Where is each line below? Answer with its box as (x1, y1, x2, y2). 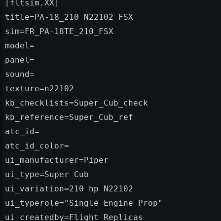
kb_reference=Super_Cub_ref (5, 112, 133, 122)
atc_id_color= (5, 141, 69, 150)
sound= (5, 69, 35, 79)
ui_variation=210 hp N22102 (5, 184, 133, 193)
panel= (5, 55, 35, 65)
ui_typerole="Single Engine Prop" (5, 198, 163, 208)
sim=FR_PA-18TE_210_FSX (5, 26, 113, 36)
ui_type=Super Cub (5, 169, 89, 179)
